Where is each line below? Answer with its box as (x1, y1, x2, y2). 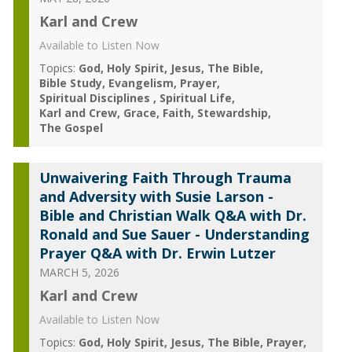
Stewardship (196, 105, 268, 120)
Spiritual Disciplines (38, 90, 153, 105)
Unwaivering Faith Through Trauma (38, 168, 291, 187)
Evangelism (108, 75, 174, 90)
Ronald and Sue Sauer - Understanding (38, 225, 310, 244)
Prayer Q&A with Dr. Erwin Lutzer (38, 244, 276, 262)
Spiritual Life (159, 90, 232, 105)
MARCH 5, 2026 (38, 265, 119, 280)
